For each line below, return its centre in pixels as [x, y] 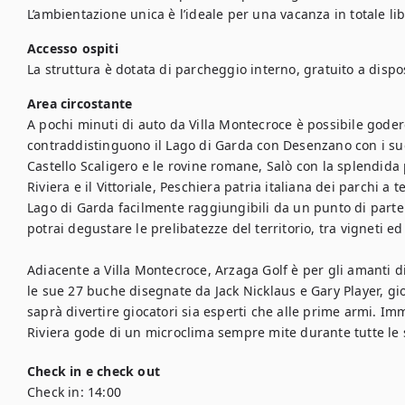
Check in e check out [94, 371]
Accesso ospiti [73, 48]
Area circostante [80, 104]
